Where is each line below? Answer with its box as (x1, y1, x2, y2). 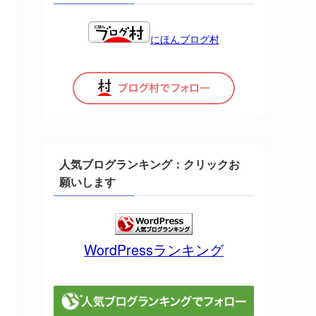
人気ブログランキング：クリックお (59, 156, 240, 173)
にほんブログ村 (150, 32, 219, 47)
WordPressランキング (84, 239, 224, 260)
